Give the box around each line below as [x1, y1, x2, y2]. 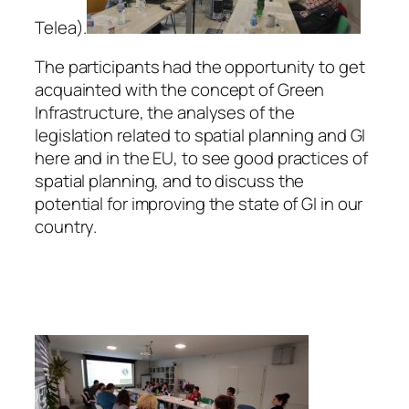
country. [35, 215, 98, 239]
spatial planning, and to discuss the [35, 169, 305, 194]
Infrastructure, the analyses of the [35, 100, 295, 125]
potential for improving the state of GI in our [35, 192, 363, 216]
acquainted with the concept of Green [35, 78, 325, 102]
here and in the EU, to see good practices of [35, 146, 368, 171]
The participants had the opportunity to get [35, 55, 365, 79]
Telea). [35, 15, 88, 39]
